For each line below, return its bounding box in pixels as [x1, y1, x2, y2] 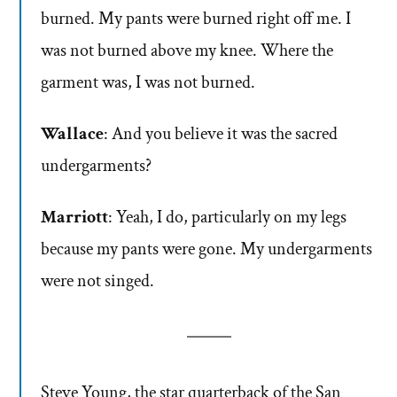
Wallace [41, 122, 104, 146]
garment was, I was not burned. [41, 71, 255, 95]
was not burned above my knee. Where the [41, 39, 333, 63]
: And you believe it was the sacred [104, 122, 338, 146]
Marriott [41, 206, 108, 230]
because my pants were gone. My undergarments [41, 237, 372, 261]
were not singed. [41, 269, 154, 293]
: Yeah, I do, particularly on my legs [108, 206, 346, 230]
